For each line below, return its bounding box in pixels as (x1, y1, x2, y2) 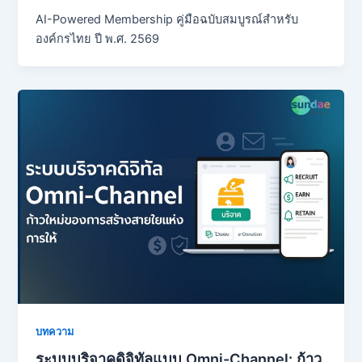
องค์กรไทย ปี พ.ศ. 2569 (36, 32, 160, 47)
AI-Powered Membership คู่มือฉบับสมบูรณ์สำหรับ (36, 12, 299, 27)
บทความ (36, 325, 74, 338)
